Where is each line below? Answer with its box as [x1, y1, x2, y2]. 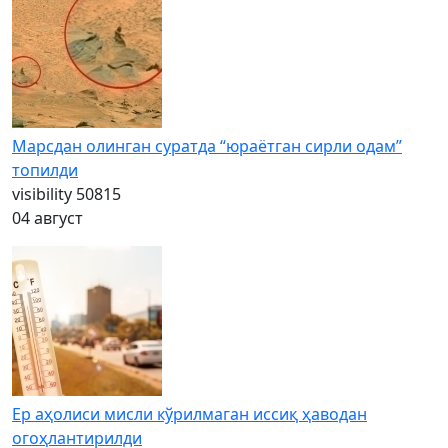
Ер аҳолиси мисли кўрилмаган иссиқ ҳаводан [12, 403, 367, 426]
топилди [12, 159, 78, 182]
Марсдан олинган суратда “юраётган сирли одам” [12, 135, 402, 158]
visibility [12, 183, 72, 206]
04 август [12, 207, 83, 230]
